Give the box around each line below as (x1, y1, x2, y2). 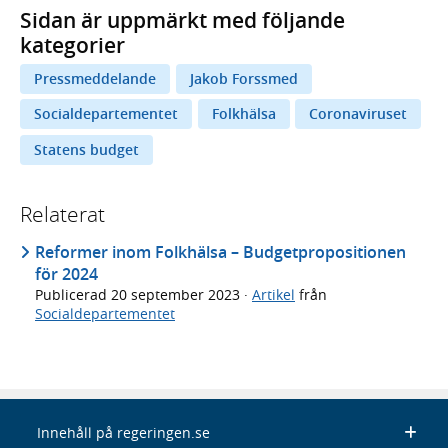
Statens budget (34, 139, 139, 159)
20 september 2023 (111, 284, 244, 304)
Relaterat (20, 199, 105, 228)
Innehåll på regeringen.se (36, 422, 210, 442)
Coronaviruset (309, 104, 408, 124)
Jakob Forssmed (189, 68, 298, 88)
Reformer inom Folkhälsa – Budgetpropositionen (35, 240, 406, 263)
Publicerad (35, 284, 111, 304)
